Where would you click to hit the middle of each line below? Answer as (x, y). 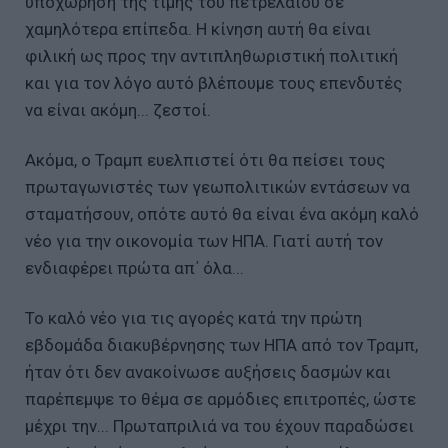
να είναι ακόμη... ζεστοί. (118, 109)
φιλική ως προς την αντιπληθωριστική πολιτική (211, 55)
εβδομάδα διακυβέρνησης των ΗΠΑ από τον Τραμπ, (221, 344)
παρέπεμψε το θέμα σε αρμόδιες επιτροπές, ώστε (220, 398)
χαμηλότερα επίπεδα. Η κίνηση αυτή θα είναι (198, 28)
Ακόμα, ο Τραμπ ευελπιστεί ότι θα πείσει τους (205, 159)
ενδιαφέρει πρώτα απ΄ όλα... (134, 267)
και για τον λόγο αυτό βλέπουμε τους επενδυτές (213, 82)
